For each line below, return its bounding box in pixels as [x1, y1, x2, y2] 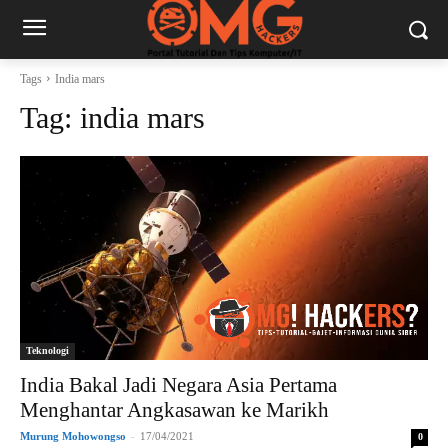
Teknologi [26, 344, 69, 356]
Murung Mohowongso [20, 429, 126, 442]
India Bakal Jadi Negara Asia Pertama [20, 372, 337, 397]
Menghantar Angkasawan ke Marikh [20, 397, 329, 422]
